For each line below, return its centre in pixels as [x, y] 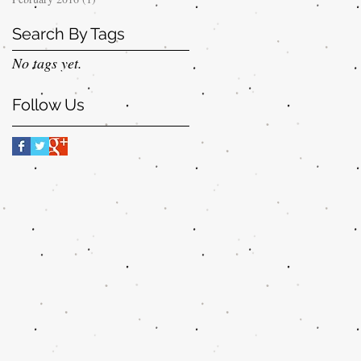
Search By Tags [68, 34]
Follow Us [48, 105]
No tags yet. [47, 63]
